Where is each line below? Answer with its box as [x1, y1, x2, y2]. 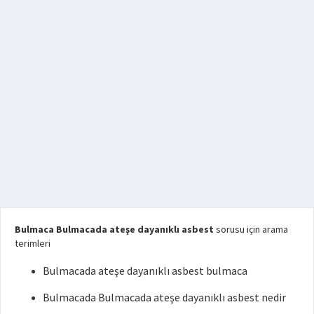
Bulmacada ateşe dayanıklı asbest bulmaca [43, 263, 247, 278]
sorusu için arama [214, 222, 288, 235]
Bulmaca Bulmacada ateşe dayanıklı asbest [15, 222, 214, 235]
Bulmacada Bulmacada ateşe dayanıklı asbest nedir [43, 289, 286, 304]
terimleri [15, 236, 50, 250]
